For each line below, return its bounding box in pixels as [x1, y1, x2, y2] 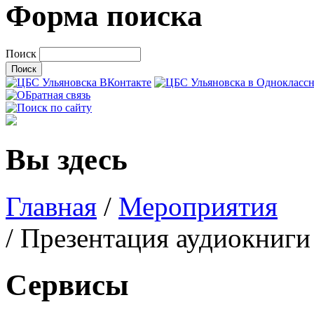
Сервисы [6, 268, 129, 301]
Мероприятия [118, 191, 278, 221]
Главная [6, 191, 97, 221]
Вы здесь [6, 142, 128, 176]
